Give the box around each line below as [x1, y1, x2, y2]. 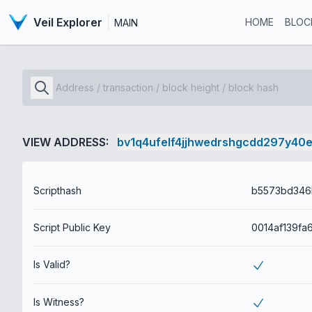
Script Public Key [33, 221, 111, 233]
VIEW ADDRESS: [22, 135, 109, 149]
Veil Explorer [33, 15, 102, 29]
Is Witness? [33, 296, 84, 309]
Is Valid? [33, 258, 70, 270]
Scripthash [33, 185, 81, 196]
